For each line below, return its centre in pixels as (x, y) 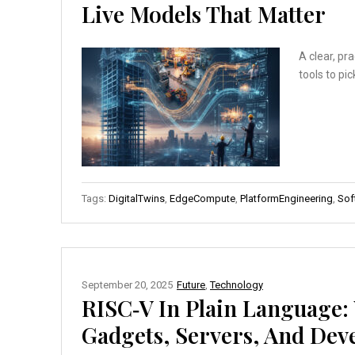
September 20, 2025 (127, 284)
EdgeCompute (202, 198)
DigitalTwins (137, 198)
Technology (237, 284)
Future (191, 284)
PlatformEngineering (286, 198)
